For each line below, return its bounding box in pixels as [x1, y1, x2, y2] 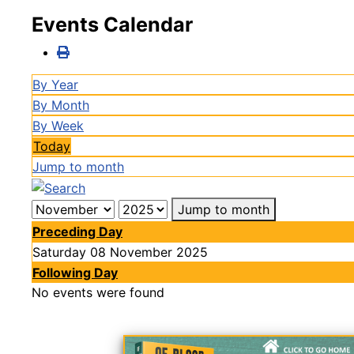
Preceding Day [32, 223, 122, 239]
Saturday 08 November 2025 [32, 243, 208, 260]
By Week [32, 118, 84, 134]
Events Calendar [32, 13, 193, 36]
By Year [32, 77, 78, 92]
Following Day [32, 264, 118, 281]
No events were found [32, 284, 164, 300]
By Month [32, 97, 89, 113]
